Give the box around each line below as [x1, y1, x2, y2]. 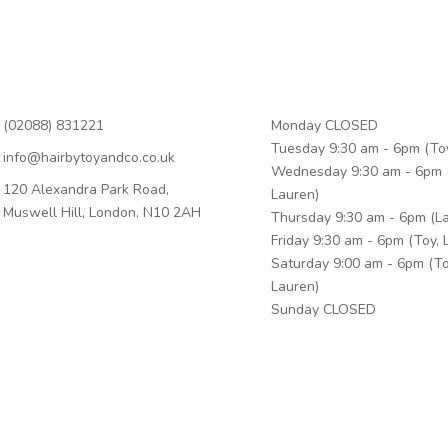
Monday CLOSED [271, 115, 379, 135]
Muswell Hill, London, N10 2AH [2, 202, 201, 222]
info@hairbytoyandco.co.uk [2, 147, 175, 167]
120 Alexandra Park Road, [2, 179, 169, 199]
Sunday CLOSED [271, 299, 377, 319]
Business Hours [224, 83, 349, 105]
